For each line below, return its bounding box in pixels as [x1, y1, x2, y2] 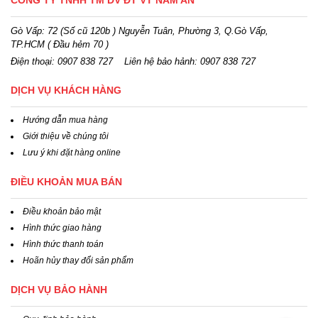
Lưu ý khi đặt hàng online [23, 148, 121, 158]
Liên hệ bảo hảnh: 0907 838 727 [113, 56, 256, 67]
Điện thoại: [11, 56, 55, 67]
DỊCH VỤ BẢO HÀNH [11, 284, 107, 296]
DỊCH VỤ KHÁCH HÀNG [11, 84, 121, 97]
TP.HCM [11, 39, 45, 50]
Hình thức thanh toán [23, 239, 104, 250]
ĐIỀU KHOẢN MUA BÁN [11, 176, 122, 188]
